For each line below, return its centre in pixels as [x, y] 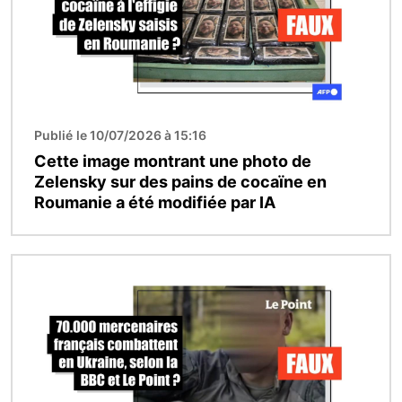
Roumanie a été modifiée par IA [155, 203]
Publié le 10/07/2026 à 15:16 [121, 135]
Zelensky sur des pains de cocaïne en [180, 182]
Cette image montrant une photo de [173, 162]
